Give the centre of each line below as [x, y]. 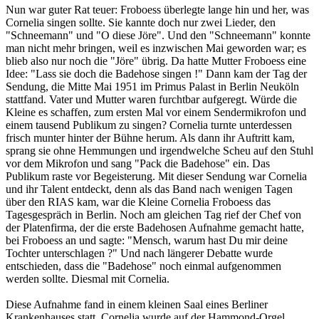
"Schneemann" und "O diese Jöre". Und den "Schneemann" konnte [158, 36]
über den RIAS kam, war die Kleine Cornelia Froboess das [138, 202]
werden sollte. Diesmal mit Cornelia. [88, 279]
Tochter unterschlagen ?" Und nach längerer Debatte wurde [139, 253]
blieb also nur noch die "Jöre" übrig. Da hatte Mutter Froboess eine [156, 61]
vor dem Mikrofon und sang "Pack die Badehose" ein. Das [138, 164]
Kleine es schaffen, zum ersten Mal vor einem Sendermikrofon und [156, 113]
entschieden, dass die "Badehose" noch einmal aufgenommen [143, 266]
